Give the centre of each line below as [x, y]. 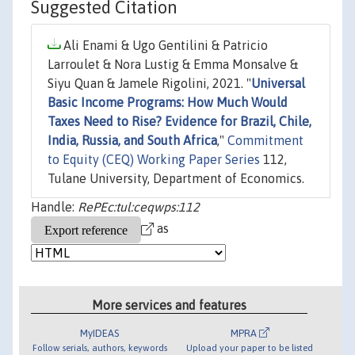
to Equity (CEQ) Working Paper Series [154, 160]
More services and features [170, 305]
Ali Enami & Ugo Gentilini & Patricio [164, 46]
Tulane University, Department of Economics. [176, 179]
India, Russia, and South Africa [132, 141]
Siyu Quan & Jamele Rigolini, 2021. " [149, 84]
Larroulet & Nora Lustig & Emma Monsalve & [173, 65]
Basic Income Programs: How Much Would [168, 103]
